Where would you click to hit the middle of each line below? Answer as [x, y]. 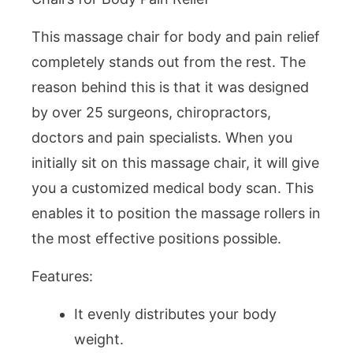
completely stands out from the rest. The [169, 61]
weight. [99, 340]
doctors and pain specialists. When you [162, 137]
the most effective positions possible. [156, 238]
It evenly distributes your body [175, 314]
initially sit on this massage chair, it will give [175, 162]
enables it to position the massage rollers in [176, 213]
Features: [62, 277]
